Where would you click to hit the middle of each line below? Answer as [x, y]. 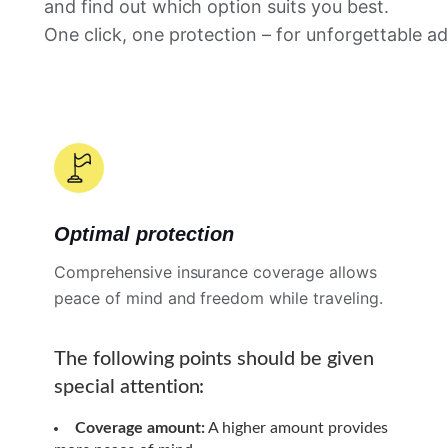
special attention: [129, 386]
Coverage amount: [139, 427]
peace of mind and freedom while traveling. [218, 297]
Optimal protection [143, 233]
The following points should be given [213, 358]
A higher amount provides [296, 427]
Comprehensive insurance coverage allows [215, 271]
